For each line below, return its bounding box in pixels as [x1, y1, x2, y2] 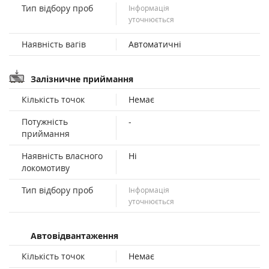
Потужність [22, 115, 68, 127]
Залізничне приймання [31, 73, 133, 85]
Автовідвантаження [31, 229, 118, 241]
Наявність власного [22, 150, 103, 162]
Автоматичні [128, 38, 181, 50]
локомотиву [22, 162, 70, 174]
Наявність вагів [22, 38, 86, 50]
